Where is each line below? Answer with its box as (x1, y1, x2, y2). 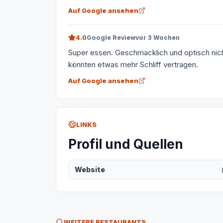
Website (75, 165, 105, 174)
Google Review (87, 34, 135, 41)
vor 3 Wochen (135, 34, 180, 41)
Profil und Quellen (68, 136, 183, 152)
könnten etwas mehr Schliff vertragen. (68, 60, 198, 69)
